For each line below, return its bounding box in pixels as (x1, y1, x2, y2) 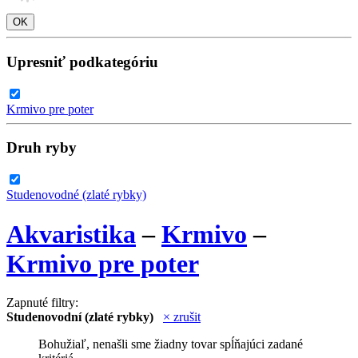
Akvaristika (6, 219, 136, 249)
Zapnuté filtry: (6, 296, 78, 309)
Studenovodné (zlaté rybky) (6, 188, 146, 202)
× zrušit (163, 310, 201, 324)
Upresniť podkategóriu (6, 53, 158, 70)
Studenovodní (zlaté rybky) (6, 310, 153, 324)
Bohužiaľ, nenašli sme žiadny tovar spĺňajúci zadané (38, 337, 303, 351)
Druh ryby (6, 139, 77, 157)
